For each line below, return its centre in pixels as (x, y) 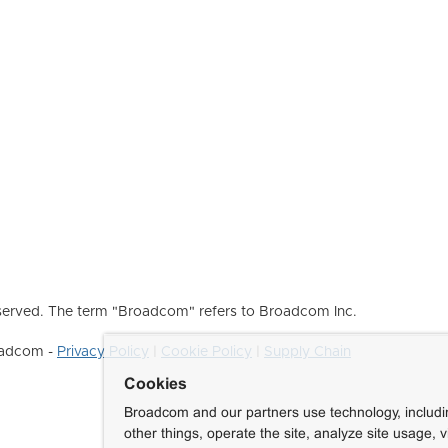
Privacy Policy (103, 352)
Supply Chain (307, 352)
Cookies (155, 383)
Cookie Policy (206, 352)
